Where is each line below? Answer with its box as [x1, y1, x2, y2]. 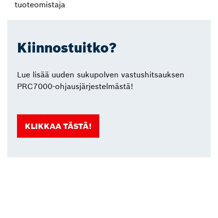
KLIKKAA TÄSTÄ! [25, 121, 91, 131]
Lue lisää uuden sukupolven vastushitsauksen [17, 70, 184, 79]
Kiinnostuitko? [17, 39, 117, 56]
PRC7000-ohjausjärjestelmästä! [17, 81, 133, 91]
